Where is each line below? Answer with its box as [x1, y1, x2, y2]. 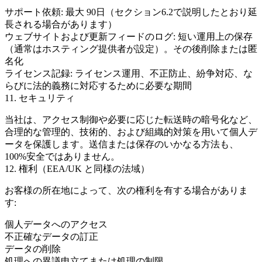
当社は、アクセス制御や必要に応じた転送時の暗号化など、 [5, 115, 257, 125]
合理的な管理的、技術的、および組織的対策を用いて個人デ [5, 127, 257, 137]
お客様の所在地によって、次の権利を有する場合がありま [5, 185, 248, 195]
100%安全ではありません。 [5, 151, 120, 161]
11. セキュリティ [5, 93, 75, 103]
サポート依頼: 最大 [5, 7, 87, 17]
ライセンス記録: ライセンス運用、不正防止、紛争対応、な [5, 68, 253, 78]
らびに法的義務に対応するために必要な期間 [5, 81, 192, 91]
